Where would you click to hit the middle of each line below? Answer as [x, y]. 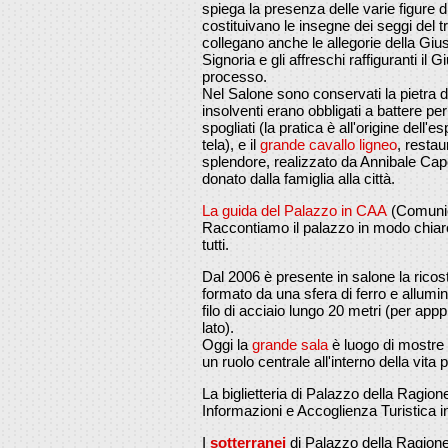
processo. [234, 76]
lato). [218, 327]
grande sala [292, 344]
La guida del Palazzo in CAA [294, 210]
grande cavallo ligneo [328, 144]
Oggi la [227, 344]
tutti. [215, 244]
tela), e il [231, 144]
